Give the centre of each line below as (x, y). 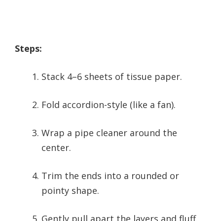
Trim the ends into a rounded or (110, 176)
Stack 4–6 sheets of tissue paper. (112, 77)
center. (56, 148)
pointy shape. (70, 191)
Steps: (28, 49)
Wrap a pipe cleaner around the (109, 133)
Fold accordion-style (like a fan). (109, 105)
